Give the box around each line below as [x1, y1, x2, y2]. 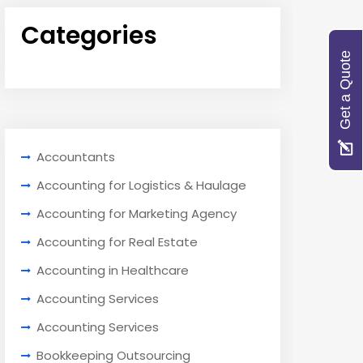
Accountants [36, 148, 115, 166]
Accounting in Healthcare [36, 262, 189, 280]
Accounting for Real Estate [36, 233, 198, 251]
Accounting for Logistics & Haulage [36, 177, 246, 194]
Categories [21, 19, 157, 53]
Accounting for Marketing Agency [36, 205, 237, 223]
